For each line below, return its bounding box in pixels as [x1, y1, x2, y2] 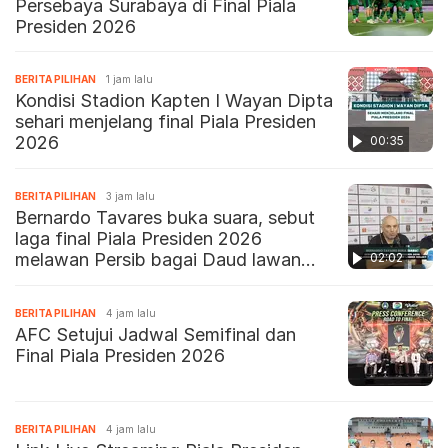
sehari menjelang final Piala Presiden [15, 111, 316, 133]
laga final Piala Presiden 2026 [15, 228, 262, 250]
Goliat [15, 270, 64, 292]
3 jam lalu [106, 190, 155, 203]
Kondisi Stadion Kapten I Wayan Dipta [15, 90, 333, 112]
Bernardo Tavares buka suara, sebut [15, 207, 315, 229]
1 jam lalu [106, 73, 153, 86]
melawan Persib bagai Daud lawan [15, 249, 301, 271]
